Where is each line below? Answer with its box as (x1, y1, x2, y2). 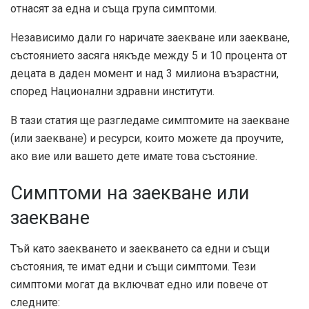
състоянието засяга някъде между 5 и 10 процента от (10, 48, 287, 62)
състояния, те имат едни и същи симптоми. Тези (10, 260, 256, 274)
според (10, 84, 50, 98)
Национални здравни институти (50, 84, 212, 98)
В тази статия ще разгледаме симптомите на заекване (10, 113, 290, 127)
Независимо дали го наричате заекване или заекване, (10, 30, 290, 44)
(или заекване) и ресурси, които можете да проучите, (10, 131, 283, 145)
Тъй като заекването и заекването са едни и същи (10, 242, 270, 256)
